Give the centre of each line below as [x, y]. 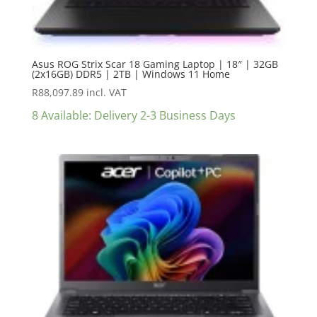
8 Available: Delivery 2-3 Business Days [133, 115]
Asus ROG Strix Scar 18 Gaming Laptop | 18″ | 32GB [155, 64]
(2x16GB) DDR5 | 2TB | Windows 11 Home [131, 74]
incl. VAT [106, 92]
